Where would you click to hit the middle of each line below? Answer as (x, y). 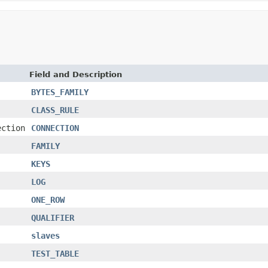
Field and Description (76, 74)
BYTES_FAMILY (60, 92)
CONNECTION (55, 128)
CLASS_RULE (55, 110)
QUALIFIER (53, 217)
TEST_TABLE (55, 253)
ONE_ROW (48, 200)
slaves (45, 235)
